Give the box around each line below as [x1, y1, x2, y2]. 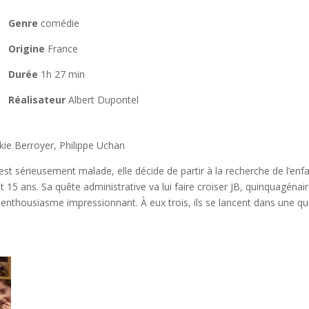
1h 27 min [37, 68, 85, 81]
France [44, 42, 78, 55]
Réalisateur [8, 93, 66, 106]
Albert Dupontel [65, 93, 139, 106]
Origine [8, 42, 45, 55]
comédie [37, 17, 79, 30]
